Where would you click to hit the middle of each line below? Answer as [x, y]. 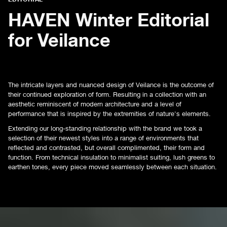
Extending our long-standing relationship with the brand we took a [105, 128]
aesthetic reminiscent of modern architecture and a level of [95, 104]
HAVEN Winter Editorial [109, 20]
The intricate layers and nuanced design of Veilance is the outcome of [111, 85]
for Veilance [59, 40]
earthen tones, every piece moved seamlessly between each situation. [112, 167]
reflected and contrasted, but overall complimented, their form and [106, 148]
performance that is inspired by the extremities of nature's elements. [109, 114]
